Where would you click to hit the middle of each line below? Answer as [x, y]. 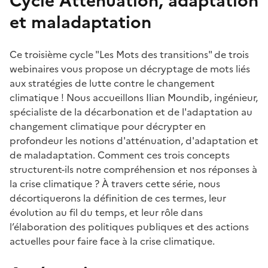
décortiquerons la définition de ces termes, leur [118, 198]
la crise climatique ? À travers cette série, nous [115, 183]
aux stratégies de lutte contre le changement [112, 83]
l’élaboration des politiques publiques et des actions [129, 226]
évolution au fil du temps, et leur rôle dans [106, 212]
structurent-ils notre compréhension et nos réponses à [133, 169]
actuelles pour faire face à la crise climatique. [112, 241]
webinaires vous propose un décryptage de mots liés [130, 68]
